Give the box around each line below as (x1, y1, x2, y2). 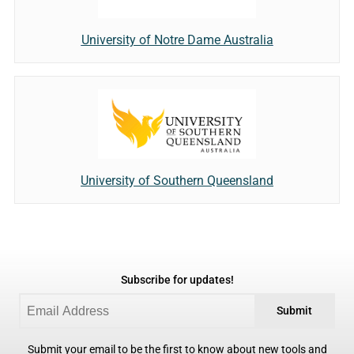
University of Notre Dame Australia (81, 32, 273, 48)
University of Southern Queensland (81, 173, 273, 189)
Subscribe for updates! (120, 273, 234, 288)
